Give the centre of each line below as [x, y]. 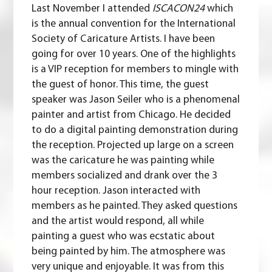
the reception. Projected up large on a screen [133, 146]
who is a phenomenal [191, 100]
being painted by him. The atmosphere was [129, 252]
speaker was [61, 100]
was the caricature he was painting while [123, 161]
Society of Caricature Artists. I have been [124, 39]
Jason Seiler [116, 100]
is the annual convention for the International [134, 24]
